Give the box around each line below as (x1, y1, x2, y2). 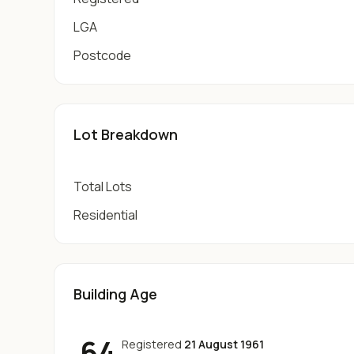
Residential (73, 206, 137, 224)
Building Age (73, 284, 157, 303)
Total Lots (73, 178, 132, 195)
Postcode (73, 47, 131, 64)
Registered (122, 337, 182, 352)
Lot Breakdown (73, 125, 178, 144)
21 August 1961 (184, 337, 264, 352)
